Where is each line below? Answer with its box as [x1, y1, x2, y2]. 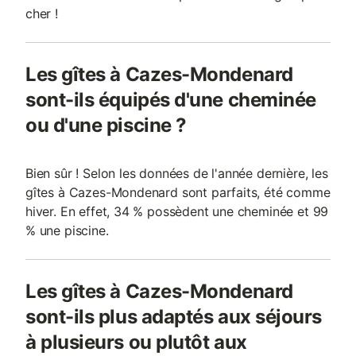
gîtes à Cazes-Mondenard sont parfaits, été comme [25, 184, 331, 200]
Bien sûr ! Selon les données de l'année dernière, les [25, 165, 328, 181]
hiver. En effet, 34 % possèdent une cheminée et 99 [25, 203, 329, 219]
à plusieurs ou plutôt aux [25, 331, 247, 354]
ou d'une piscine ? [25, 114, 187, 137]
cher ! [25, 6, 58, 21]
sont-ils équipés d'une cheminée [25, 88, 316, 111]
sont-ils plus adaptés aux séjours [25, 305, 322, 328]
